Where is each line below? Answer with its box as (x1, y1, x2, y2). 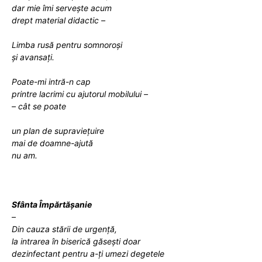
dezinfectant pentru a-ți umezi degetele (12, 248, 164, 258)
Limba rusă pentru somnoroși (12, 39, 122, 50)
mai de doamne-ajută (12, 137, 93, 148)
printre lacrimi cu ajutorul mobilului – (12, 88, 148, 99)
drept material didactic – (12, 15, 105, 25)
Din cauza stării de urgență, (12, 223, 117, 234)
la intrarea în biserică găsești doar (12, 236, 143, 246)
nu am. (12, 150, 37, 160)
